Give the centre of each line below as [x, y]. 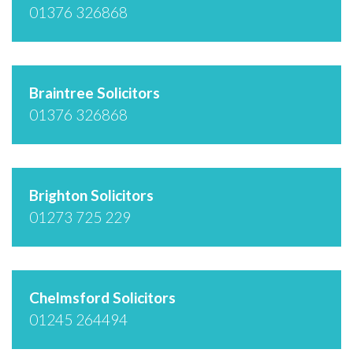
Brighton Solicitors [91, 195]
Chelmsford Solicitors [102, 297]
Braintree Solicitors [95, 92]
